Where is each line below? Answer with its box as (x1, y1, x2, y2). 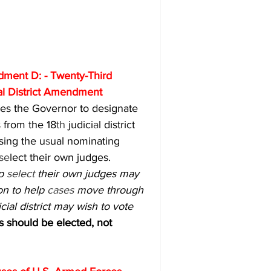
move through (77, 184, 146, 196)
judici (68, 119, 93, 131)
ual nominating (50, 135, 123, 147)
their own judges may (38, 168, 142, 180)
